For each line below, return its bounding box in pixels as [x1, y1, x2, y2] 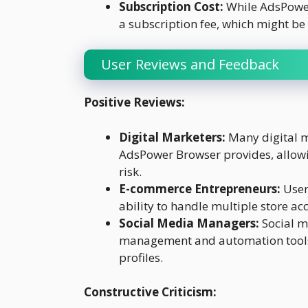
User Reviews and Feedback [101, 55, 279, 74]
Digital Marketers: [119, 129, 225, 145]
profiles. [119, 249, 163, 265]
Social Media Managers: [119, 214, 259, 231]
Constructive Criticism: [84, 284, 217, 300]
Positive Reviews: [84, 94, 185, 111]
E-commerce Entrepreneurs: [119, 180, 280, 197]
